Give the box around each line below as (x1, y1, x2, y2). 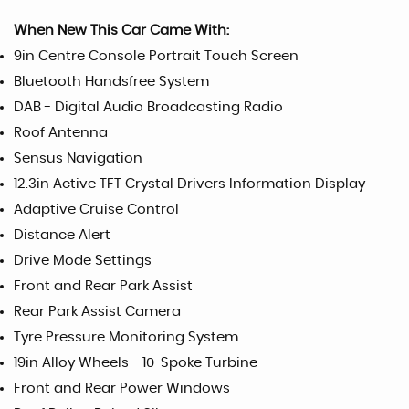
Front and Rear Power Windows (14, 381, 230, 395)
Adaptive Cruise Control (14, 202, 179, 216)
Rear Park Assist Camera (14, 304, 181, 319)
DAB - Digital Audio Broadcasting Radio (14, 100, 283, 114)
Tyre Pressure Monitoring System (14, 330, 238, 344)
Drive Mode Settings (14, 253, 152, 267)
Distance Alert (14, 227, 110, 242)
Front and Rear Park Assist (14, 278, 193, 293)
